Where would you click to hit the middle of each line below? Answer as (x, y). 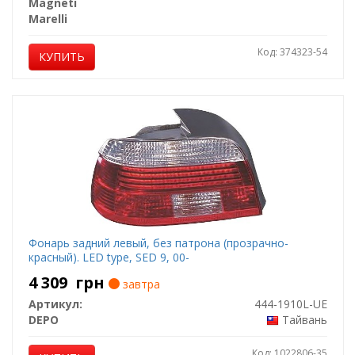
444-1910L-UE (290, 304)
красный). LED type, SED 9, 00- (109, 257)
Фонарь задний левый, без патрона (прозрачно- (158, 243)
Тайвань (304, 320)
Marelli (48, 19)
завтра (139, 284)
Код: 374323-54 (292, 52)
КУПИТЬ (61, 57)
